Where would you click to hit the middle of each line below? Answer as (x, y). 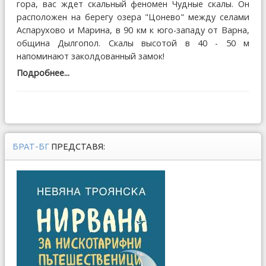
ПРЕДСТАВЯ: (78, 146)
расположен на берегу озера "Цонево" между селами (133, 17)
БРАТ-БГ (32, 146)
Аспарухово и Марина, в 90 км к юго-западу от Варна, (133, 30)
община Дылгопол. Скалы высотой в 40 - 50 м (133, 43)
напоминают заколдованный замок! (91, 56)
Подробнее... (43, 72)
